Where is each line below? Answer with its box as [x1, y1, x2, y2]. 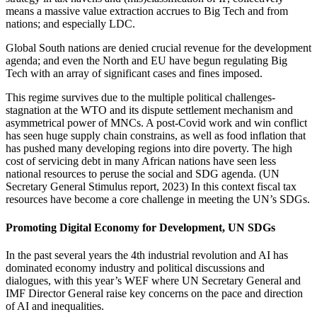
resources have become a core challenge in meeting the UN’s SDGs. [6, 193, 310, 206]
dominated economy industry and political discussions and [6, 261, 265, 274]
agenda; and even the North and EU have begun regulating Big [6, 54, 287, 67]
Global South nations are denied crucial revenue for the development [6, 42, 311, 54]
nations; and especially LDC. [6, 18, 135, 30]
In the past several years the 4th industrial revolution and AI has [6, 248, 288, 261]
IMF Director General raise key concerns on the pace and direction [6, 287, 303, 299]
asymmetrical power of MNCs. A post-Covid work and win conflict [6, 117, 307, 129]
